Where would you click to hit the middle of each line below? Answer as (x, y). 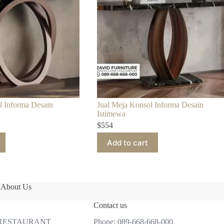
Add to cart (128, 142)
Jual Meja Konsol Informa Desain (150, 105)
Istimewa (111, 114)
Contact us (110, 205)
